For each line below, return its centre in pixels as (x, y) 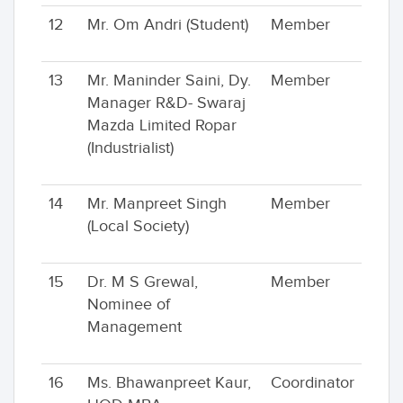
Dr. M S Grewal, (143, 282)
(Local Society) (138, 226)
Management (134, 327)
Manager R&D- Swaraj (166, 103)
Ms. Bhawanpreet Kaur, (169, 383)
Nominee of (129, 304)
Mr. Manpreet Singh (157, 204)
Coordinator (313, 383)
